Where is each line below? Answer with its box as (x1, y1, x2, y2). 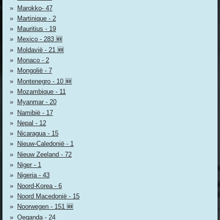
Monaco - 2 (17, 56, 49, 64)
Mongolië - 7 (17, 67, 52, 75)
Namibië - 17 (17, 109, 53, 116)
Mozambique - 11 (17, 87, 66, 95)
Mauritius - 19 (17, 25, 56, 33)
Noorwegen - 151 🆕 (17, 203, 73, 211)
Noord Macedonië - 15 (17, 192, 80, 200)
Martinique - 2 (17, 14, 56, 22)
